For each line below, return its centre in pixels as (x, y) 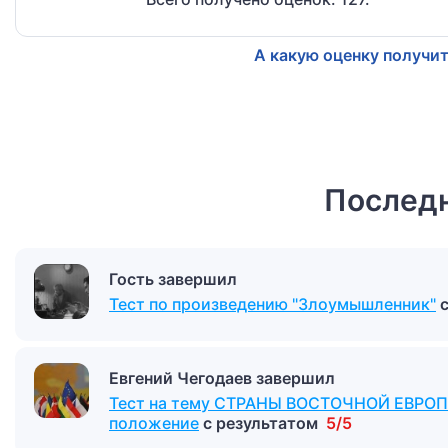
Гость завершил (173, 279)
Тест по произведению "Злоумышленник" (272, 304)
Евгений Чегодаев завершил (222, 378)
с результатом (262, 423)
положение (154, 423)
